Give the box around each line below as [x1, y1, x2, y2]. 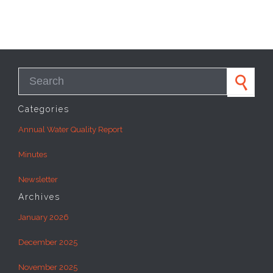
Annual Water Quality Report [18, 125, 122, 135]
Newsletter [18, 175, 58, 185]
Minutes [18, 150, 47, 160]
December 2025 [18, 238, 77, 247]
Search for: [18, 68, 57, 78]
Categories [18, 104, 69, 115]
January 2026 [18, 213, 69, 222]
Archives [18, 192, 60, 202]
